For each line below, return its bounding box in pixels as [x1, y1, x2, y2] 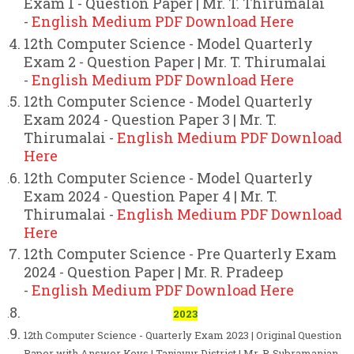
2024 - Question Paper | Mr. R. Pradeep [24, 262, 283, 282]
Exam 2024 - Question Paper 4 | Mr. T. [24, 186, 277, 205]
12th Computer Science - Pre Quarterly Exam [24, 244, 337, 264]
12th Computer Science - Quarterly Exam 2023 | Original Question [24, 328, 341, 343]
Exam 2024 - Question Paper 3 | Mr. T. [24, 110, 277, 130]
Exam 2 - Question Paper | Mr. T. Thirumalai [24, 51, 326, 71]
